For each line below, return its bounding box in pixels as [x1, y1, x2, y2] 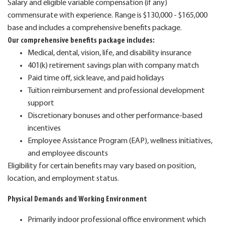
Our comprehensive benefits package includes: [8, 36, 155, 45]
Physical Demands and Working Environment [8, 195, 147, 203]
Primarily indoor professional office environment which [28, 215, 206, 224]
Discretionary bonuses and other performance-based [28, 111, 202, 120]
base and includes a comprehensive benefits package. [8, 24, 182, 32]
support [28, 99, 54, 107]
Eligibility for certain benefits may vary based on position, [8, 162, 196, 170]
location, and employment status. [8, 174, 119, 183]
